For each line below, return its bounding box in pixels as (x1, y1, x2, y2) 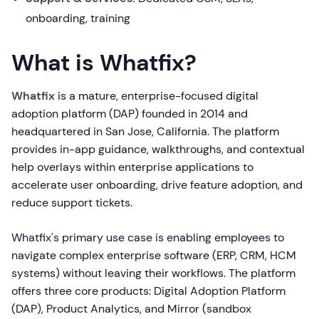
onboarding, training (26, 11, 130, 26)
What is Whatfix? (11, 48, 197, 78)
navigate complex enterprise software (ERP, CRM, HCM (11, 248, 296, 263)
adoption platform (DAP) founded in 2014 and (11, 106, 248, 121)
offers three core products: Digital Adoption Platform (11, 283, 286, 298)
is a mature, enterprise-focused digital (55, 88, 258, 103)
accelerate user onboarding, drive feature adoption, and (11, 177, 303, 192)
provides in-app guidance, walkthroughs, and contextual (11, 142, 305, 157)
